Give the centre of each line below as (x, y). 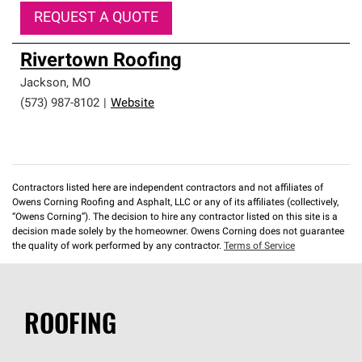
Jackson (43, 84)
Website (133, 104)
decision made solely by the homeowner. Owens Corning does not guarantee (178, 232)
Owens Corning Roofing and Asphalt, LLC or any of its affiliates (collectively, (175, 203)
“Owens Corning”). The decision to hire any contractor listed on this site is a (175, 217)
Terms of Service (259, 246)
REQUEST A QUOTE (96, 18)
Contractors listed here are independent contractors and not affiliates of (168, 188)
